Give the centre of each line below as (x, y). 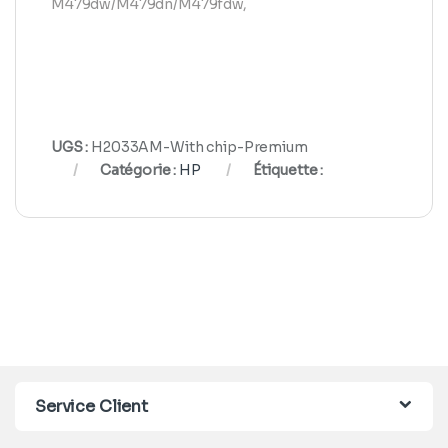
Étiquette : (288, 169)
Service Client (92, 406)
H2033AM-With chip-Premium (199, 146)
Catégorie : (139, 169)
